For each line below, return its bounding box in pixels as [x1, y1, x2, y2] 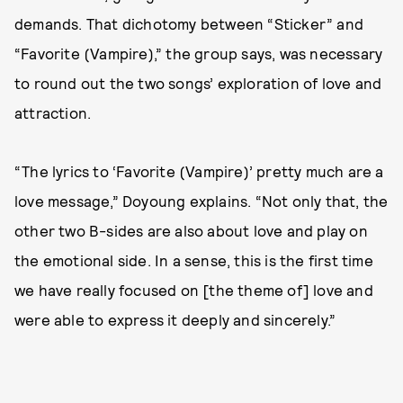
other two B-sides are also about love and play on [14, 220, 368, 239]
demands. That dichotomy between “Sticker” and [14, 13, 364, 32]
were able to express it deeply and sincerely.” [14, 309, 336, 328]
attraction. [14, 103, 92, 121]
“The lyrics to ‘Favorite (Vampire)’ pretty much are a [14, 161, 384, 180]
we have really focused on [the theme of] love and [14, 280, 373, 299]
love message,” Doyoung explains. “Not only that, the [14, 191, 389, 210]
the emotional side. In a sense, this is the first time [14, 250, 373, 269]
